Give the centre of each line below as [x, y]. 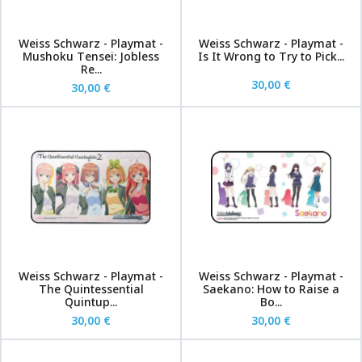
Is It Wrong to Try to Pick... [271, 56]
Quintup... [91, 302]
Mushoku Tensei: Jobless [91, 56]
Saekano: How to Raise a [271, 289]
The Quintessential [91, 289]
